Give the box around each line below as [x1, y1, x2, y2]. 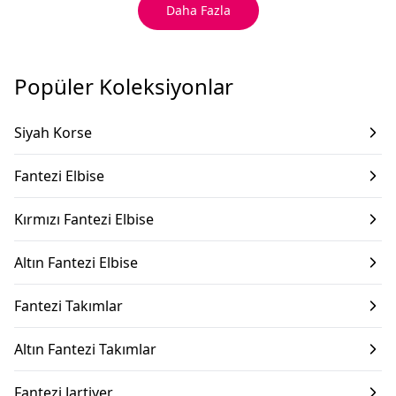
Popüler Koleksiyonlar [14, 72, 233, 101]
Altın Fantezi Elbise [14, 253, 138, 272]
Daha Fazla [165, 2, 231, 19]
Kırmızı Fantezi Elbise [14, 209, 154, 229]
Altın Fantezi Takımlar [14, 339, 156, 359]
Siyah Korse [14, 123, 92, 142]
